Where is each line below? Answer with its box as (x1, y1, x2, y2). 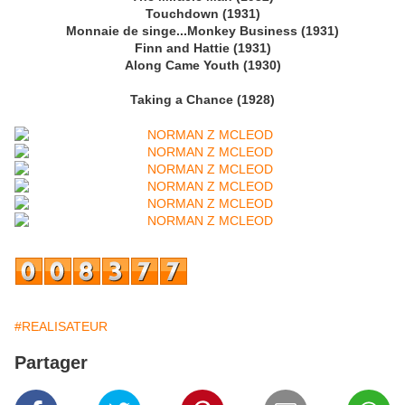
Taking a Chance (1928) (130, 92, 275, 108)
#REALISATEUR (14, 319, 108, 334)
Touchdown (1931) (145, 6, 260, 22)
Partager (14, 353, 88, 373)
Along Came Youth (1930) (124, 58, 281, 73)
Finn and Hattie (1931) (134, 41, 271, 56)
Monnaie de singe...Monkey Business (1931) (66, 24, 339, 39)
